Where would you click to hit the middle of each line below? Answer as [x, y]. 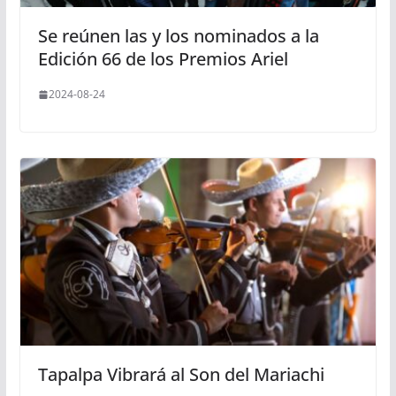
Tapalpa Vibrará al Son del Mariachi [181, 374]
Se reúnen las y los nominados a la [178, 36]
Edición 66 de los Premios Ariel [163, 59]
